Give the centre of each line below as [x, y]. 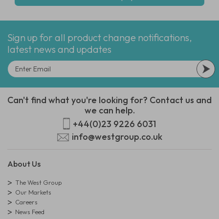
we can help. [109, 110]
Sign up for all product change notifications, [100, 37]
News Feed [30, 212]
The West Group [39, 182]
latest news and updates [59, 49]
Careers [26, 202]
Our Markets [33, 192]
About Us [24, 164]
